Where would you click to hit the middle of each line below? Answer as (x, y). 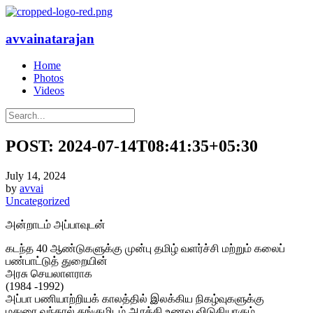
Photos (49, 78)
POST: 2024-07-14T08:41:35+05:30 (132, 146)
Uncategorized (38, 201)
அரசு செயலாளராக (49, 274)
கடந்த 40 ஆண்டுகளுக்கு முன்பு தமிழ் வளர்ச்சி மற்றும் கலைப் (145, 249)
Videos (49, 91)
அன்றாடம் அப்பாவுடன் (56, 225)
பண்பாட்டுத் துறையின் (57, 261)
